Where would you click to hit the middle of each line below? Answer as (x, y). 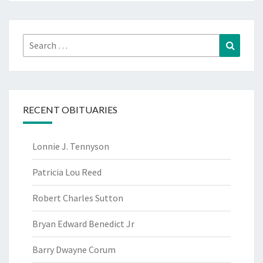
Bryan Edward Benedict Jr (83, 223)
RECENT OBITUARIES (70, 109)
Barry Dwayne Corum (74, 249)
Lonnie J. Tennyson (71, 146)
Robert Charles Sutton (78, 198)
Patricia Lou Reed (67, 172)
